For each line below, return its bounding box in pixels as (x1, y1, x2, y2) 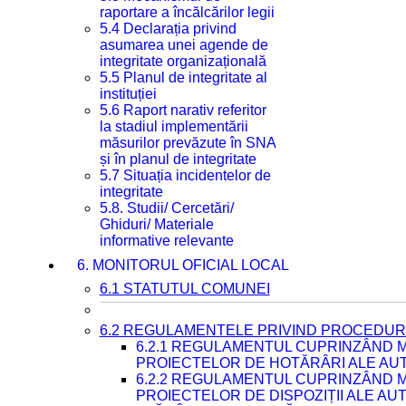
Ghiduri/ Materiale (99, 217, 214, 232)
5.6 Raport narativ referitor (99, 102, 266, 118)
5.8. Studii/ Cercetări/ (99, 200, 234, 216)
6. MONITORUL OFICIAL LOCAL (76, 257, 289, 273)
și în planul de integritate (99, 151, 256, 167)
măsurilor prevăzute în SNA (99, 135, 275, 150)
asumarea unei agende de (99, 37, 268, 53)
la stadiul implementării (99, 119, 248, 134)
